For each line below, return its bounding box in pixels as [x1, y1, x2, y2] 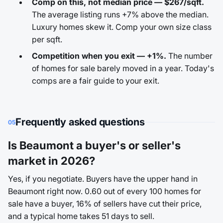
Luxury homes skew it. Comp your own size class [32, 22, 212, 32]
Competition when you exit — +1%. [32, 51, 166, 61]
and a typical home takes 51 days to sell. [8, 211, 154, 221]
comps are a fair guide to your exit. [32, 76, 159, 86]
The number [166, 51, 213, 61]
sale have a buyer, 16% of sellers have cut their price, [8, 199, 202, 209]
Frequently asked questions [15, 116, 145, 128]
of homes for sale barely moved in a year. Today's [32, 63, 214, 73]
